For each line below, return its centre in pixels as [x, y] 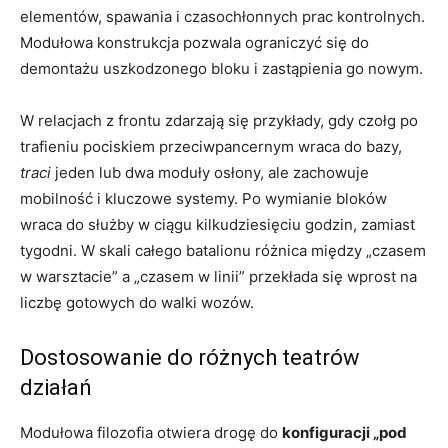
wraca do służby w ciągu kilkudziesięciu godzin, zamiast [217, 225]
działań [56, 388]
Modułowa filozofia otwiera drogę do [151, 433]
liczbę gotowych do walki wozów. [137, 303]
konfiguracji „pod [344, 433]
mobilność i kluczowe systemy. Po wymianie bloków [203, 199]
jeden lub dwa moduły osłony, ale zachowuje [210, 173]
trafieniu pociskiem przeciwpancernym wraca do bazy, [211, 147]
